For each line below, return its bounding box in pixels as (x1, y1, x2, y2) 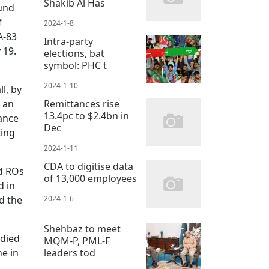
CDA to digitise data (44, 160, 133, 174)
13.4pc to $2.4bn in (44, 109, 129, 123)
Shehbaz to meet (44, 222, 121, 236)
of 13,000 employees (44, 172, 137, 186)
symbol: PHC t (44, 59, 107, 73)
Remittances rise (44, 97, 119, 111)
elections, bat (44, 47, 104, 61)
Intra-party (44, 35, 93, 49)
